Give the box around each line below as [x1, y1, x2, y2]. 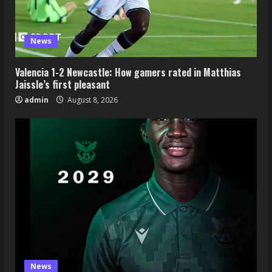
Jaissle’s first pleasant [15, 77, 110, 92]
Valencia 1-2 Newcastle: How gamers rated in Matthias [15, 65, 241, 80]
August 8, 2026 [66, 95, 118, 106]
